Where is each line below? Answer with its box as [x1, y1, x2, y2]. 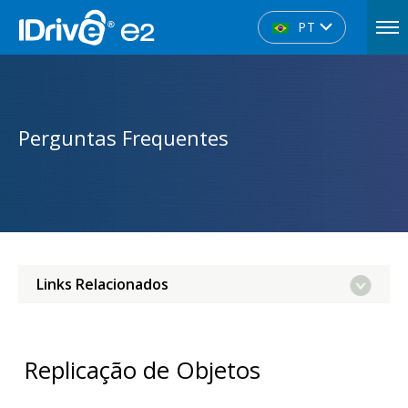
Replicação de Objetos [25, 354, 260, 386]
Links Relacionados [36, 274, 168, 294]
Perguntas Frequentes [18, 124, 229, 151]
